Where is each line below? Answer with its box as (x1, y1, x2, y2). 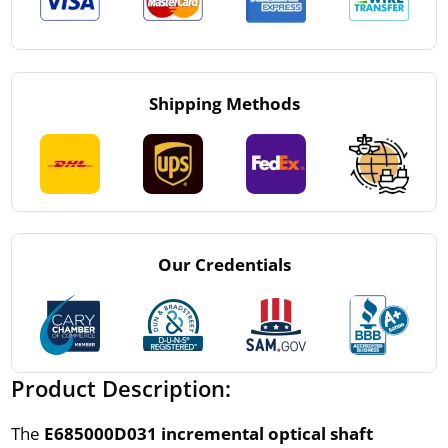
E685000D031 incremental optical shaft (43, 421, 373, 445)
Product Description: (10, 372, 231, 403)
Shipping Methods (148, 91, 300, 115)
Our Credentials (157, 252, 291, 276)
